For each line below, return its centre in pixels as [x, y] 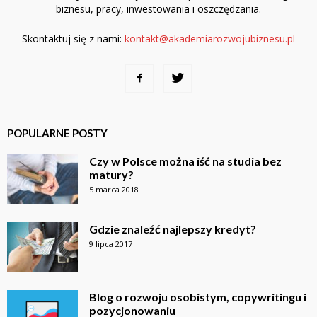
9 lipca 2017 [111, 243]
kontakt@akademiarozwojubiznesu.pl [210, 38]
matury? [111, 174]
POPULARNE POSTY [57, 133]
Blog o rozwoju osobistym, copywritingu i [198, 296]
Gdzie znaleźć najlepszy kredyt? [173, 229]
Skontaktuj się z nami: [73, 38]
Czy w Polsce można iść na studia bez [185, 161]
